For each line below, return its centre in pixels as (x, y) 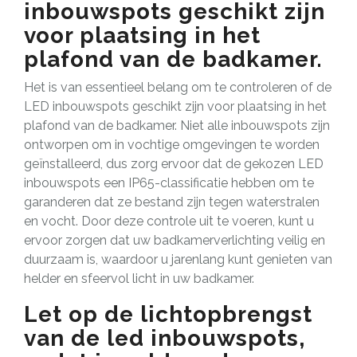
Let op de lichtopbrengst (168, 314)
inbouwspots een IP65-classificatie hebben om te (169, 182)
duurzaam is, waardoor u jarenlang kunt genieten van (178, 259)
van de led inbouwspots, (165, 338)
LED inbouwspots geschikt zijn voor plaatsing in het (175, 106)
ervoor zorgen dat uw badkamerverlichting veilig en (175, 240)
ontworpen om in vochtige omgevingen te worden (172, 144)
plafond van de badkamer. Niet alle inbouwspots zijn (177, 125)
